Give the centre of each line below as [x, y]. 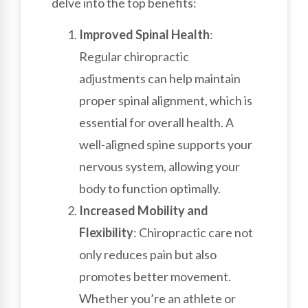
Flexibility [106, 233]
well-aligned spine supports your [166, 145]
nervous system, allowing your [159, 167]
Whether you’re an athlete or [157, 299]
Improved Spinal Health [144, 35]
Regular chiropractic [134, 57]
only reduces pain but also [148, 255]
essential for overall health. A [156, 123]
